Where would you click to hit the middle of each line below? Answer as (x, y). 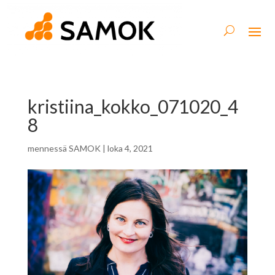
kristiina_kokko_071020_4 (133, 106)
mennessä (48, 148)
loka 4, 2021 (130, 148)
